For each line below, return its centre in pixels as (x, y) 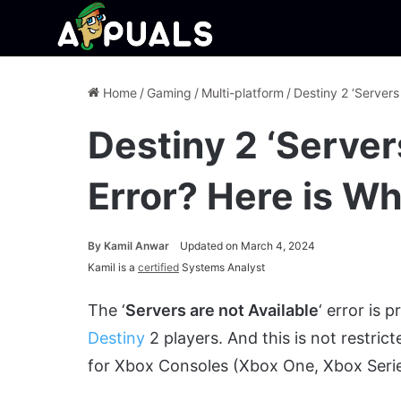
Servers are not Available (222, 310)
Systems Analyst (222, 267)
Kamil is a (113, 267)
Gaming (169, 93)
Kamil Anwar (137, 246)
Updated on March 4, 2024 (247, 246)
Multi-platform (243, 93)
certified (158, 267)
